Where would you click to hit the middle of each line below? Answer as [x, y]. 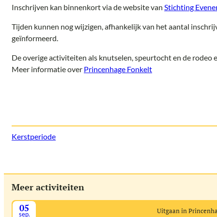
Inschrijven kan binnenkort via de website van [88, 7]
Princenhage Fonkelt [118, 69]
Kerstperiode [34, 136]
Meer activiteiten [48, 187]
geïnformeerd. [35, 38]
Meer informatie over [48, 69]
